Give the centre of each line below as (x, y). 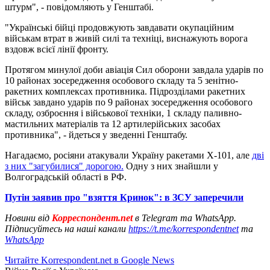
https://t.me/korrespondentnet (184, 228)
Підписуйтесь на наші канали (67, 228)
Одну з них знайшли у (171, 166)
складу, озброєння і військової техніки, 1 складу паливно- (123, 113)
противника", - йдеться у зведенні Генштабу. (97, 134)
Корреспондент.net (92, 218)
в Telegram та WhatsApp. (186, 218)
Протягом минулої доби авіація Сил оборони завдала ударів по (134, 69)
